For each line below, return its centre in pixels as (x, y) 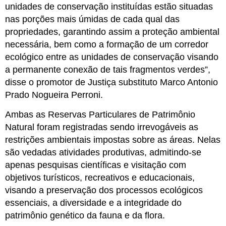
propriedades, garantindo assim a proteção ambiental (112, 32)
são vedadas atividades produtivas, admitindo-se (103, 152)
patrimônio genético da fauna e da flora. (85, 215)
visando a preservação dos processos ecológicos (104, 190)
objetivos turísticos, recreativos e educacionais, (100, 177)
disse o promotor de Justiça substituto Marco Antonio (111, 82)
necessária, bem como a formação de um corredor (107, 45)
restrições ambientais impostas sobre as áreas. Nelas (113, 139)
